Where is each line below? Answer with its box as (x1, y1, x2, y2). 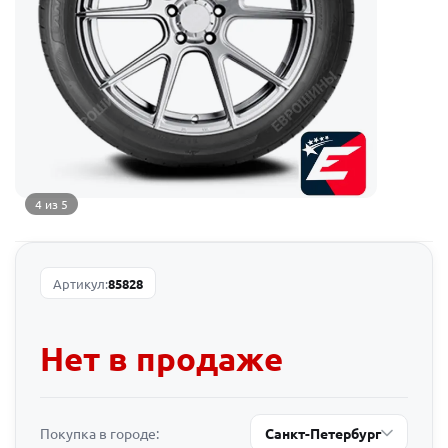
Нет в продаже (40, 338, 283, 379)
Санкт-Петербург (265, 424, 381, 442)
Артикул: (53, 274, 108, 292)
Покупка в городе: (40, 423, 159, 442)
